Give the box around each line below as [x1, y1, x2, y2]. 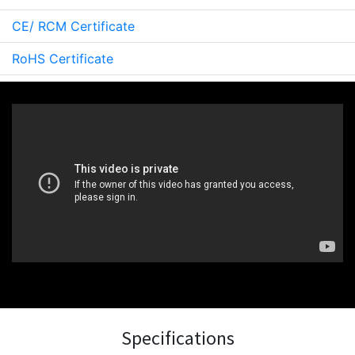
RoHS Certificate [12, 51, 113, 67]
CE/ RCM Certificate [12, 18, 135, 34]
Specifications [120, 326, 235, 350]
